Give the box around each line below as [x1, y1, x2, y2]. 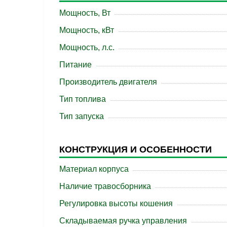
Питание [59, 60, 92, 69]
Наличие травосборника [59, 182, 151, 191]
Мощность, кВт [59, 26, 114, 35]
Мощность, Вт [59, 9, 110, 18]
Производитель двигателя [59, 78, 157, 87]
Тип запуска [59, 112, 104, 121]
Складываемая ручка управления [59, 216, 187, 225]
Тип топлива [59, 95, 106, 104]
